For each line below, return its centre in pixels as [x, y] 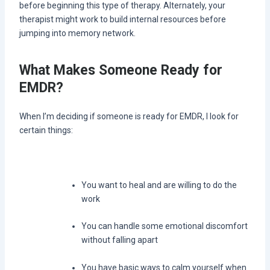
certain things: [46, 130]
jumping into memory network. [77, 33]
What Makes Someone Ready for [121, 70]
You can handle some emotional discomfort [164, 226]
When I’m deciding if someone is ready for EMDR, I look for [129, 117]
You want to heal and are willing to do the [159, 185]
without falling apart [119, 240]
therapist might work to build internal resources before [122, 20]
